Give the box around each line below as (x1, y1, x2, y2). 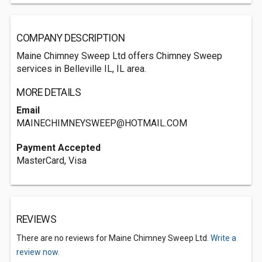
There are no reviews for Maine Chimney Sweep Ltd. (16, 233, 211, 243)
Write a (211, 233, 236, 243)
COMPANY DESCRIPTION (16, 32, 125, 44)
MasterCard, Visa (16, 155, 87, 166)
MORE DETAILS (16, 87, 81, 98)
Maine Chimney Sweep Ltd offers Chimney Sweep (16, 50, 222, 61)
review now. (16, 247, 60, 257)
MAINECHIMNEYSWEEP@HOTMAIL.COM (16, 118, 187, 129)
